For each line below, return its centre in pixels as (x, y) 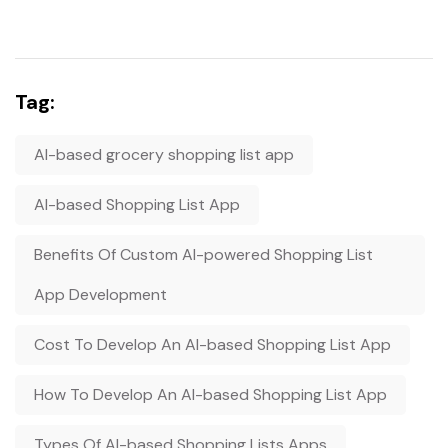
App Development (100, 295)
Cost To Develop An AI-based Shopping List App (212, 345)
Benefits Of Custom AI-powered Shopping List (203, 255)
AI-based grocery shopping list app (164, 155)
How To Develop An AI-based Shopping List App (210, 395)
